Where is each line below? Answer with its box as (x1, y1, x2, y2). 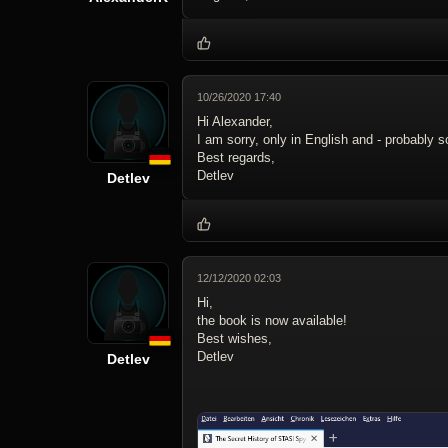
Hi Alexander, (197, 114, 273, 130)
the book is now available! (197, 313, 347, 329)
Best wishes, (197, 331, 272, 347)
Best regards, (197, 150, 275, 166)
